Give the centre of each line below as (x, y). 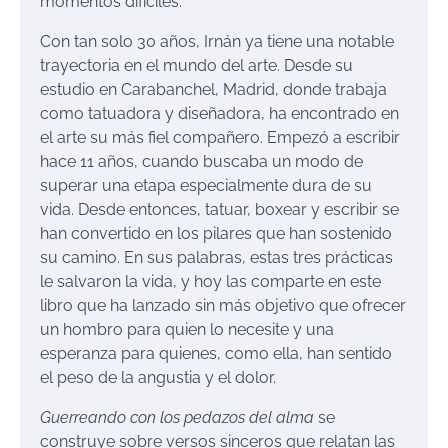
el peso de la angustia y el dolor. (158, 377)
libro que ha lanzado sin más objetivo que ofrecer (223, 305)
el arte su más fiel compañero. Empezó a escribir (220, 137)
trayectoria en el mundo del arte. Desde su (196, 65)
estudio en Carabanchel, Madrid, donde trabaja (213, 89)
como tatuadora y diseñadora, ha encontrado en (219, 113)
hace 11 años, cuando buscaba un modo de (201, 161)
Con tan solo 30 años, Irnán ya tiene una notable (217, 41)
